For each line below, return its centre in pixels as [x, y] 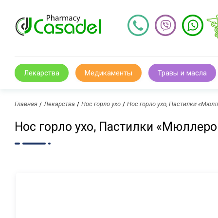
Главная [26, 104]
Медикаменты [109, 73]
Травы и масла [182, 73]
